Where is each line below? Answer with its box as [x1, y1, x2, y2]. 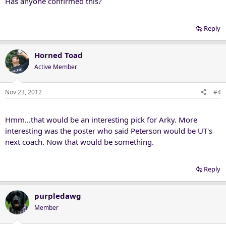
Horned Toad [34, 49, 83, 60]
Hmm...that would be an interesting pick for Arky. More [5, 115, 197, 125]
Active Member [34, 62, 77, 71]
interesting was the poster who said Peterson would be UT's [5, 126, 212, 136]
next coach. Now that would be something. [5, 137, 154, 147]
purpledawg [34, 191, 81, 201]
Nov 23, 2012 [5, 88, 42, 96]
